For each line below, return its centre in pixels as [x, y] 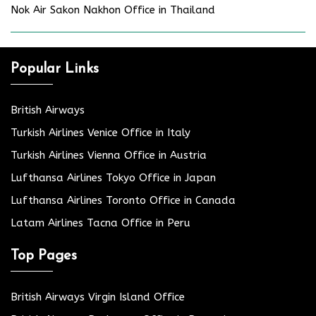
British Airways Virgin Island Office [98, 297]
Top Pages [44, 256]
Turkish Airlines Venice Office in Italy [101, 132]
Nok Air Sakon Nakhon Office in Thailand [113, 10]
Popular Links [55, 69]
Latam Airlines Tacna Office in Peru [101, 223]
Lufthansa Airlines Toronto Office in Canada [123, 200]
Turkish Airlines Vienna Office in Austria [109, 155]
